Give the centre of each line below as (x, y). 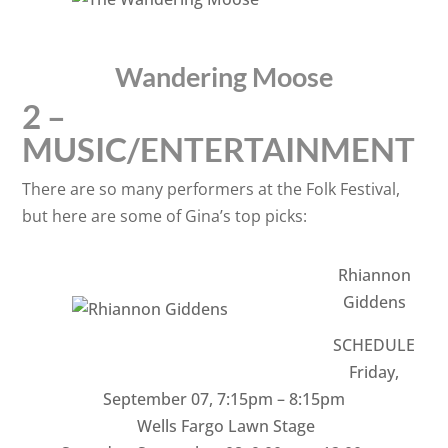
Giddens (374, 302)
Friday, (374, 372)
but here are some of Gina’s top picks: (165, 216)
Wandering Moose (224, 76)
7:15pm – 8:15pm (281, 399)
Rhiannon (374, 275)
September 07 (156, 399)
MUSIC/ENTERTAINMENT (219, 149)
